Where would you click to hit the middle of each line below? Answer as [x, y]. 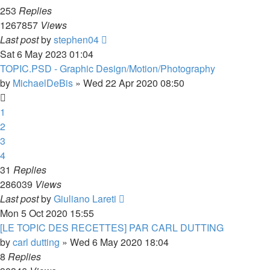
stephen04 [76, 39]
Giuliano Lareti [85, 199]
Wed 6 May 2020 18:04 [119, 242]
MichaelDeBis [43, 83]
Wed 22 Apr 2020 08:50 [134, 83]
